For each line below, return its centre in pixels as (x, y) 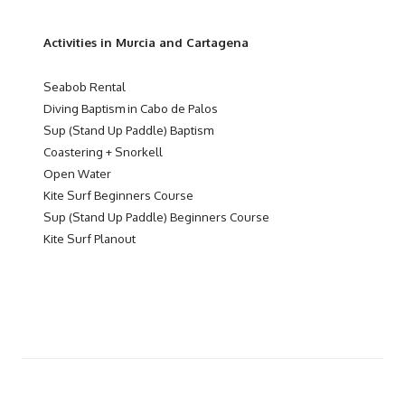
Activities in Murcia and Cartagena (146, 42)
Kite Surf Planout (89, 238)
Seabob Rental (85, 86)
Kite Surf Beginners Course (118, 194)
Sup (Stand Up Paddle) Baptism (128, 129)
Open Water (77, 173)
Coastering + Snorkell (103, 151)
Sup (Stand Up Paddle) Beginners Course (156, 216)
